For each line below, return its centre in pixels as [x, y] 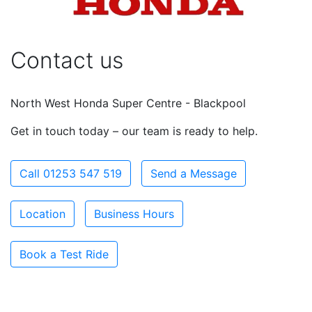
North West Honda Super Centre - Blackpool [128, 103]
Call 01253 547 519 [71, 173]
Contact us [67, 60]
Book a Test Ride [64, 254]
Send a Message [194, 173]
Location [42, 213]
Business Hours [134, 213]
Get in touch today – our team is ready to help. [134, 131]
